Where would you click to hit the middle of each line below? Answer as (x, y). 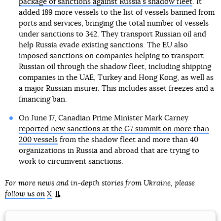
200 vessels (38, 140)
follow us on (25, 194)
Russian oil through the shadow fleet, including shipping (115, 67)
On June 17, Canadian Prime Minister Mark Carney (103, 118)
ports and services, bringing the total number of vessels (113, 23)
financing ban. (43, 99)
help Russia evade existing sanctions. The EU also (103, 45)
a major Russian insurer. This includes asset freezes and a (116, 88)
